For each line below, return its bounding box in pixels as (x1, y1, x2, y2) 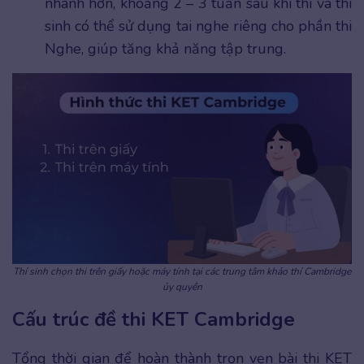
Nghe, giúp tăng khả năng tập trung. (45, 38, 286, 58)
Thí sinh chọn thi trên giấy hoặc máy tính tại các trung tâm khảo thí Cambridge (13, 264, 351, 278)
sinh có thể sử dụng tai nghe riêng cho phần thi (45, 15, 352, 36)
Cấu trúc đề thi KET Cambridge (12, 305, 295, 332)
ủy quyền (162, 279, 202, 293)
